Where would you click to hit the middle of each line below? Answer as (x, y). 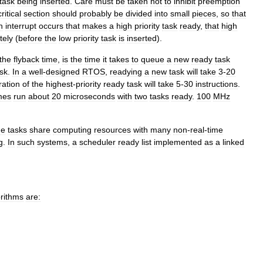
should (65, 14)
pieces (204, 14)
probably (95, 14)
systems (52, 142)
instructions (217, 84)
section (37, 14)
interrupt (21, 26)
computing (72, 130)
